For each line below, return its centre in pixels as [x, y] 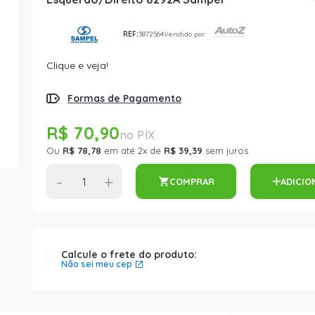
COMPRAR [192, 181]
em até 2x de [133, 150]
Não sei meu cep [97, 264]
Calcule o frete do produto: [129, 255]
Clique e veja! [77, 65]
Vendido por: [185, 34]
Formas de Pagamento [124, 98]
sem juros [225, 150]
